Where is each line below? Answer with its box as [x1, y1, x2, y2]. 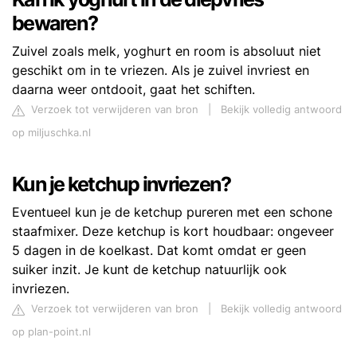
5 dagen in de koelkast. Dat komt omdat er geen [12, 242, 306, 259]
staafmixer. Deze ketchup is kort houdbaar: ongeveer [12, 223, 334, 240]
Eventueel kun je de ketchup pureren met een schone [12, 204, 332, 221]
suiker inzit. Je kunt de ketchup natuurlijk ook [12, 261, 287, 278]
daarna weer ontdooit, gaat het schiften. [12, 81, 255, 98]
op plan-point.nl [12, 326, 91, 339]
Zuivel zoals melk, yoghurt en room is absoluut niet [12, 43, 321, 60]
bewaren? [12, 11, 97, 36]
